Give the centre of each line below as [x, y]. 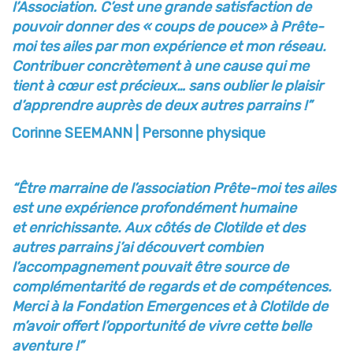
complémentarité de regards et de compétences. [172, 286]
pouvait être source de [215, 267]
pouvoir [38, 26]
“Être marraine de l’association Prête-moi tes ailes [174, 188]
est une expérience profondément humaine [154, 208]
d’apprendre [54, 105]
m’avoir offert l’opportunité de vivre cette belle [162, 326]
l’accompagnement [76, 267]
